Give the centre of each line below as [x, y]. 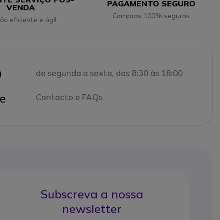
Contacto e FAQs [69, 97]
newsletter [92, 209]
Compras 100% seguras [151, 16]
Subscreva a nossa [92, 194]
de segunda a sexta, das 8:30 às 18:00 [110, 73]
